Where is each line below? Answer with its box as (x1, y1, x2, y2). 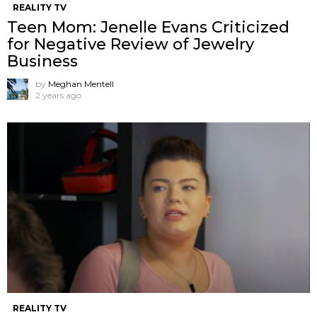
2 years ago (35, 89, 81, 100)
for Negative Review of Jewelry (7, 34, 254, 54)
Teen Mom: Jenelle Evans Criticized (7, 17, 289, 37)
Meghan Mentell (48, 78, 114, 89)
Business (7, 51, 78, 71)
